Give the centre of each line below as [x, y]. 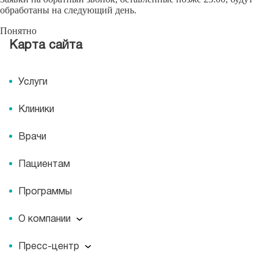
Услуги [33, 82]
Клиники [36, 109]
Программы [45, 192]
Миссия [32, 255]
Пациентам [44, 164]
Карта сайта [46, 45]
